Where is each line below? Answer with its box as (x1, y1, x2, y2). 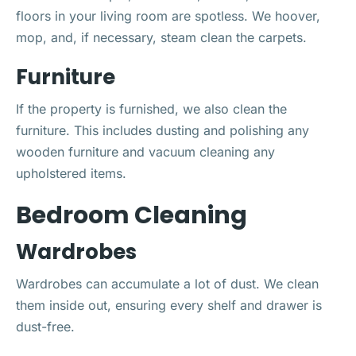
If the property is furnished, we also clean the (16, 100, 287, 117)
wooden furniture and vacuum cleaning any (16, 143, 275, 160)
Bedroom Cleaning (16, 198, 247, 232)
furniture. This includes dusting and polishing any (16, 122, 309, 138)
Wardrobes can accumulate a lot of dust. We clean (16, 275, 319, 292)
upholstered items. (16, 164, 126, 181)
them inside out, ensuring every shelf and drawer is (16, 296, 322, 313)
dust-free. (16, 318, 75, 335)
